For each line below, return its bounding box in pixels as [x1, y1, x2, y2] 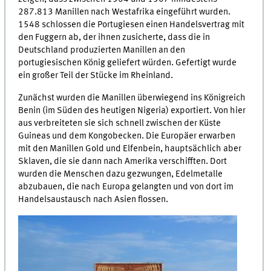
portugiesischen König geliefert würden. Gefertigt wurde [18, 58, 237, 68]
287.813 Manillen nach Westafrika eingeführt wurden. [18, 7, 231, 18]
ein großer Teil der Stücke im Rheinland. [18, 71, 174, 81]
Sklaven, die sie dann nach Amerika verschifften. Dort [18, 156, 227, 166]
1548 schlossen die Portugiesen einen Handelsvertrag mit [18, 20, 245, 30]
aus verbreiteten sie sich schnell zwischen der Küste [18, 118, 221, 128]
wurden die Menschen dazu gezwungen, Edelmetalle [18, 169, 223, 179]
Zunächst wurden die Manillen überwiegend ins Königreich [18, 93, 246, 103]
